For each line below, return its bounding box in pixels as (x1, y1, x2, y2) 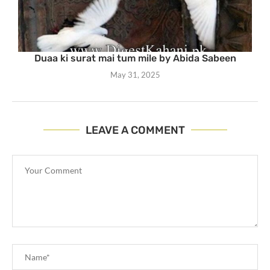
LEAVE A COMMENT (85, 124, 185, 137)
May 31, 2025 (110, 70, 160, 80)
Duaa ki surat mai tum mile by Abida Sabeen (34, 52, 236, 64)
